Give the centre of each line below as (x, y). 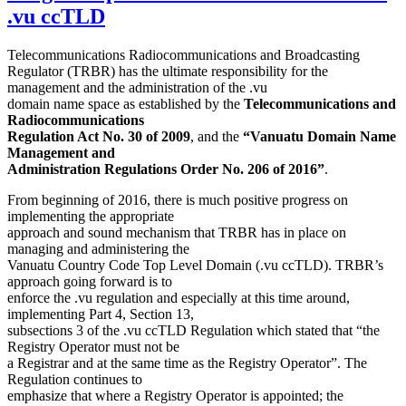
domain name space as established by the (126, 103)
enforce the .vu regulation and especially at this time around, (179, 297)
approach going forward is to (90, 281)
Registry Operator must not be (93, 346)
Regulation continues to (75, 379)
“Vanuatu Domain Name (319, 136)
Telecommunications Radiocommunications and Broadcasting (184, 54)
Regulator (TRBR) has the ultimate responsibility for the (168, 71)
